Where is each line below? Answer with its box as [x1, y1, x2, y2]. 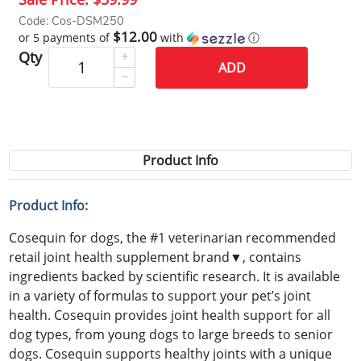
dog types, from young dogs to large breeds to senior [9, 325, 334, 343]
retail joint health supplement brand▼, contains [9, 247, 302, 266]
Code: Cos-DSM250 [19, 12, 125, 29]
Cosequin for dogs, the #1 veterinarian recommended [9, 228, 337, 247]
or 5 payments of [19, 29, 114, 45]
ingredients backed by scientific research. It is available [9, 267, 341, 285]
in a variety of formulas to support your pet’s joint [9, 286, 312, 305]
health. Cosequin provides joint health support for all [9, 305, 331, 324]
